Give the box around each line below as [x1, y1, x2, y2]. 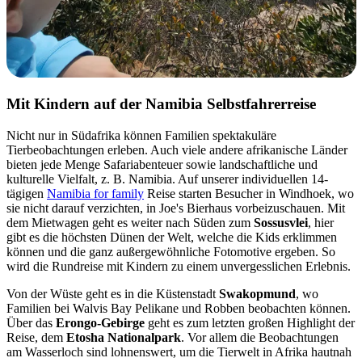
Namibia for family [47, 187, 144, 201]
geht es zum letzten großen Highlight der [145, 316, 355, 330]
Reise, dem [6, 330, 66, 345]
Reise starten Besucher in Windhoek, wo [144, 187, 354, 201]
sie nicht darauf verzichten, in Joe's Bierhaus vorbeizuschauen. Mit [6, 201, 345, 216]
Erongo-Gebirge [56, 316, 145, 330]
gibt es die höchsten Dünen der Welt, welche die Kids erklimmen [6, 230, 337, 245]
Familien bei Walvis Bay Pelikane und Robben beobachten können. [6, 301, 351, 316]
